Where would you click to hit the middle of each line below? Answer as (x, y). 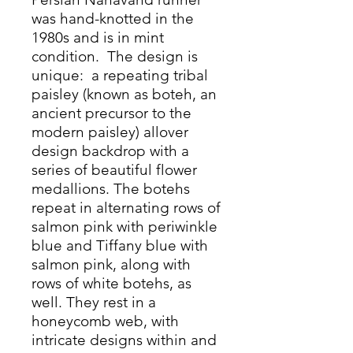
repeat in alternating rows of (126, 208)
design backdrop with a (110, 151)
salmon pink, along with (111, 264)
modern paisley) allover (110, 132)
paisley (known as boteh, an (124, 94)
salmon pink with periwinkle (124, 227)
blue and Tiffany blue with (120, 245)
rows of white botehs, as (111, 283)
